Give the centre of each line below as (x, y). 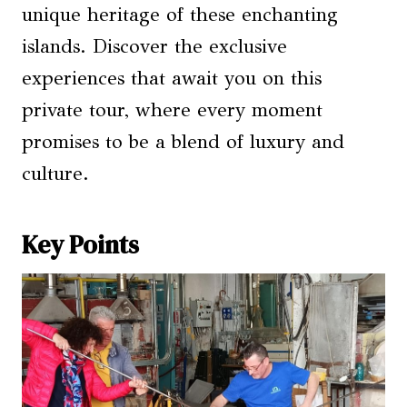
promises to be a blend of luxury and (183, 142)
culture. (55, 174)
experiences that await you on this (172, 79)
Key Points (80, 245)
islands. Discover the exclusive (154, 47)
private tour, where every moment (172, 110)
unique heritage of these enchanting (180, 15)
